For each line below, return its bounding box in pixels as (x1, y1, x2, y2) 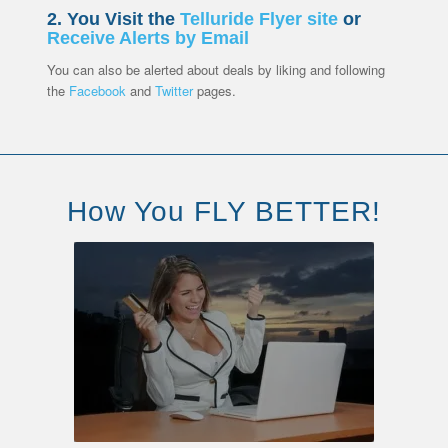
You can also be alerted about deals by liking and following (46, 60, 385, 80)
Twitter (154, 81, 193, 101)
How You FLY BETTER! (67, 196, 381, 228)
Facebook (68, 81, 126, 101)
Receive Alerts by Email (46, 28, 249, 49)
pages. (192, 81, 236, 101)
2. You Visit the (46, 9, 180, 30)
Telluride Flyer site (179, 9, 338, 30)
